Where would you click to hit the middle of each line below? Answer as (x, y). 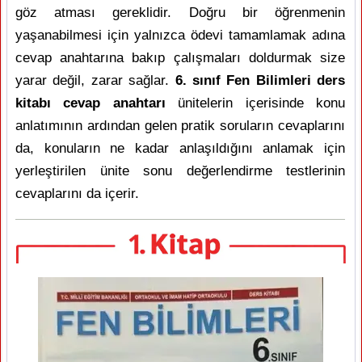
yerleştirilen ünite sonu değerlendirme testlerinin (180, 171)
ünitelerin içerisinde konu (255, 103)
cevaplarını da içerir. (77, 194)
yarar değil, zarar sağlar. (95, 80)
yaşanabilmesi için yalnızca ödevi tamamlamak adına (180, 35)
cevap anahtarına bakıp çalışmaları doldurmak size (180, 58)
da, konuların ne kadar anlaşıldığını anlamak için (180, 148)
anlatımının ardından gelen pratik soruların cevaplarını (180, 126)
